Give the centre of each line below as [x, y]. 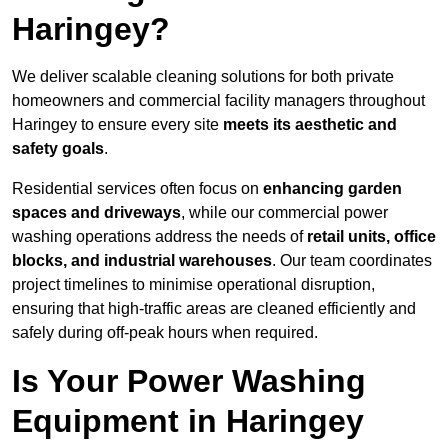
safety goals [58, 149]
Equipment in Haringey [188, 421]
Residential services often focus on [137, 189]
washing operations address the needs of [159, 237]
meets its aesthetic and [310, 125]
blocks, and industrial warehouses [142, 261]
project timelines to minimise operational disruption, [193, 285]
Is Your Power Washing [189, 381]
